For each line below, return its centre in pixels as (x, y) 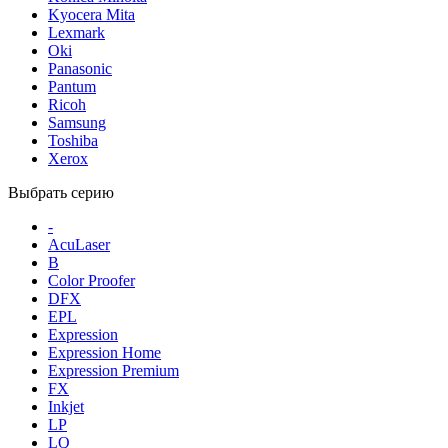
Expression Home (104, 352)
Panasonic (80, 68)
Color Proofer (91, 280)
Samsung (77, 122)
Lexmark (76, 32)
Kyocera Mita (91, 14)
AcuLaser (79, 244)
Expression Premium (113, 370)
